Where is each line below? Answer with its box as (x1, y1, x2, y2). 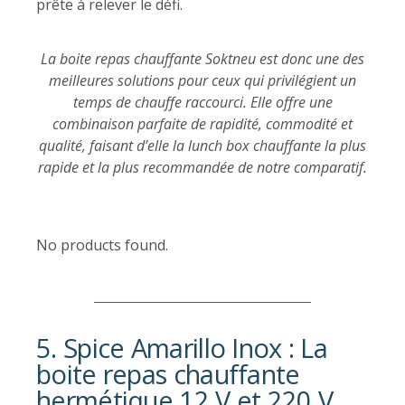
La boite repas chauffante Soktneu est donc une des (41, 48, 364, 69)
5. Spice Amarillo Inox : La (36, 329, 328, 365)
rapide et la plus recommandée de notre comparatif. (38, 156, 367, 177)
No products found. (36, 234, 168, 255)
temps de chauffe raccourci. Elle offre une (72, 91, 333, 112)
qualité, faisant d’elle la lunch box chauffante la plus (39, 135, 366, 155)
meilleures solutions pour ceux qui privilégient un (49, 70, 356, 90)
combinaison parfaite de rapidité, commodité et (52, 113, 353, 134)
